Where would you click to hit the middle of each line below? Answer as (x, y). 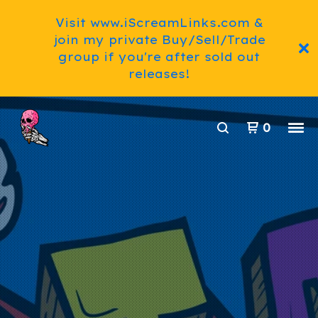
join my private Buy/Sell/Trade (159, 40)
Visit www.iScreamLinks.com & (159, 23)
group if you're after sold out (159, 57)
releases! (159, 74)
